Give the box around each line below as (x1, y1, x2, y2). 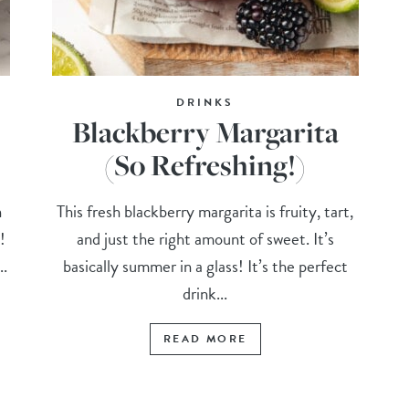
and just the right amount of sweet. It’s (76, 225, 334, 253)
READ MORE (163, 330, 247, 348)
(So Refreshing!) (104, 145, 307, 185)
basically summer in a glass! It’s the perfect (62, 253, 348, 280)
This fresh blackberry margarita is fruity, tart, (57, 198, 354, 225)
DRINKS (176, 94, 235, 111)
